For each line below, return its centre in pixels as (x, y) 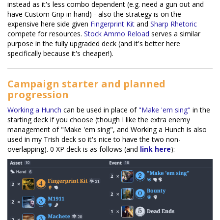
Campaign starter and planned (86, 83)
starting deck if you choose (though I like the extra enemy (99, 119)
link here (155, 149)
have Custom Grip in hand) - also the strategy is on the (94, 14)
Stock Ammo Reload (117, 33)
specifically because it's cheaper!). (60, 53)
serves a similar (175, 33)
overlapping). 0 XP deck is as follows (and (74, 149)
